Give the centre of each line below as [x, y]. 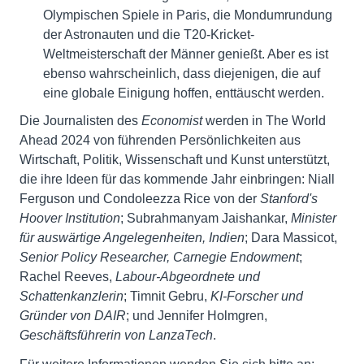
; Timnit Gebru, [167, 296]
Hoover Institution [70, 218]
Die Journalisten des [79, 121]
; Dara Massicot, [291, 238]
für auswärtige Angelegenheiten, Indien [132, 238]
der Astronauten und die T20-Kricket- [148, 35]
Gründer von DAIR [73, 316]
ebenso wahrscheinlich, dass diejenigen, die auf [181, 74]
